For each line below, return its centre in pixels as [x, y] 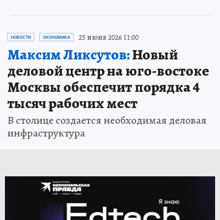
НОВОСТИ [21, 37]
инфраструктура [46, 133]
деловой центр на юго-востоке [108, 70]
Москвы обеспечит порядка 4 [104, 87]
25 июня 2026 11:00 [109, 37]
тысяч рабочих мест [72, 103]
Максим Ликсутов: [69, 54]
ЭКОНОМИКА [56, 37]
